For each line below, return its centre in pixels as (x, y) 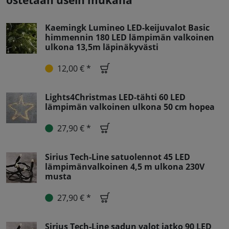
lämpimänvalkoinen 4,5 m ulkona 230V (125, 167)
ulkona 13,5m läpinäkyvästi (102, 47)
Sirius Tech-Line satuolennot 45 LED (118, 157)
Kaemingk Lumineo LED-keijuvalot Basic (127, 28)
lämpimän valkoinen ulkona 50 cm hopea (130, 107)
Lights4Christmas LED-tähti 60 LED (115, 97)
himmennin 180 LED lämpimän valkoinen (130, 38)
